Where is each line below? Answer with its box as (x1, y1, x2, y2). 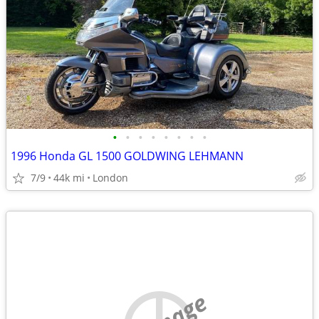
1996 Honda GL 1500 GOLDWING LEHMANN (11, 148, 244, 164)
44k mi (53, 171, 85, 184)
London (93, 171, 128, 184)
